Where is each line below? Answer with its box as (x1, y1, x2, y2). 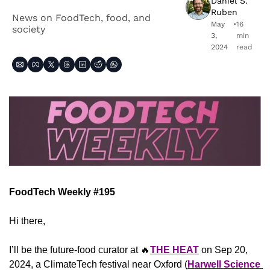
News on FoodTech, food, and (12, 11, 151, 24)
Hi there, (9, 215, 45, 226)
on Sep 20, (201, 244, 248, 255)
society (12, 23, 45, 35)
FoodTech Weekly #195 (9, 186, 115, 197)
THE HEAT (150, 244, 199, 255)
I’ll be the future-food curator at (9, 244, 140, 255)
